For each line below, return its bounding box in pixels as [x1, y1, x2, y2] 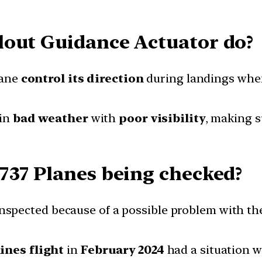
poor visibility [119, 111, 205, 125]
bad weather [12, 111, 88, 125]
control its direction [20, 71, 144, 85]
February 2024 [80, 242, 164, 257]
